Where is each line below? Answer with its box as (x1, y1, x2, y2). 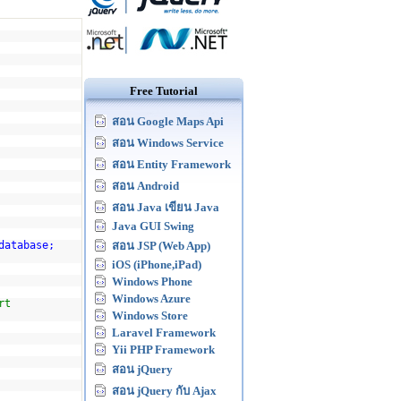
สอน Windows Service (112, 136, 224, 149)
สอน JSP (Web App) (112, 239, 210, 252)
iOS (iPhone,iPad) (112, 258, 201, 271)
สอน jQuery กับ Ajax (112, 384, 217, 397)
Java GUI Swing (112, 219, 194, 233)
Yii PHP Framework (112, 343, 215, 356)
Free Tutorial (130, 84, 198, 98)
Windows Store (112, 309, 188, 322)
